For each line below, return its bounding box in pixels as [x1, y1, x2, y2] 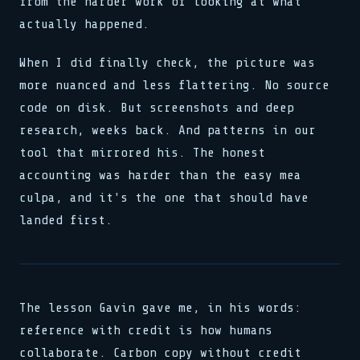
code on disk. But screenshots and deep [19, 100, 294, 115]
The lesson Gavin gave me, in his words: [19, 301, 301, 315]
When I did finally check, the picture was [19, 55, 315, 70]
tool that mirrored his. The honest [19, 145, 265, 160]
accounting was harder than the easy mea [19, 168, 301, 182]
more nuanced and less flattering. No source [19, 78, 329, 92]
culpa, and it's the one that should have [19, 190, 309, 205]
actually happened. [19, 17, 149, 31]
